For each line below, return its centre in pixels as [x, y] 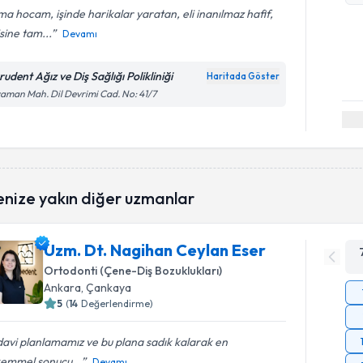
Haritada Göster [243, 76]
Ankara [63, 287]
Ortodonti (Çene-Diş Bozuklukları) [133, 270]
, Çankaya [107, 287]
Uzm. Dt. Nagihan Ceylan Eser [155, 250]
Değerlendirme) [117, 303]
